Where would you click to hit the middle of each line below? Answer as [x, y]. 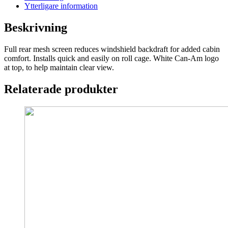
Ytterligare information [61, 6]
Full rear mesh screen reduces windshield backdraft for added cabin [112, 49]
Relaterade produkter [61, 89]
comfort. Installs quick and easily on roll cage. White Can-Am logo [111, 58]
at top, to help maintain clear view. [59, 67]
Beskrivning [36, 27]
